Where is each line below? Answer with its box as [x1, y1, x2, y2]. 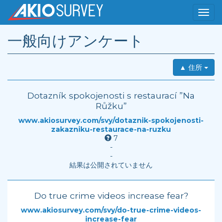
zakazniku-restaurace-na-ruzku [51, 125, 171, 134]
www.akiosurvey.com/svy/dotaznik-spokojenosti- [18, 116, 204, 125]
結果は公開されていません [69, 161, 153, 169]
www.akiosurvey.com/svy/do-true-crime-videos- [21, 206, 201, 215]
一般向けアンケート [7, 32, 144, 50]
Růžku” [95, 101, 127, 111]
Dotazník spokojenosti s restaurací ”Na [27, 90, 195, 101]
